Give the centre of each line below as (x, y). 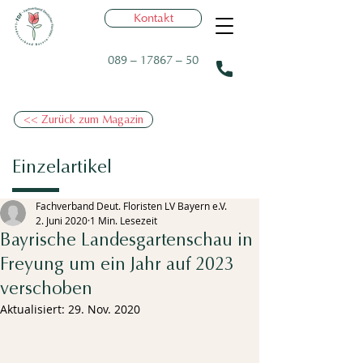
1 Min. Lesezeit (124, 220)
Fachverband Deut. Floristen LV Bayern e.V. (131, 206)
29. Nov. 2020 (104, 309)
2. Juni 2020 (62, 220)
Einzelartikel (62, 167)
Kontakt (153, 18)
